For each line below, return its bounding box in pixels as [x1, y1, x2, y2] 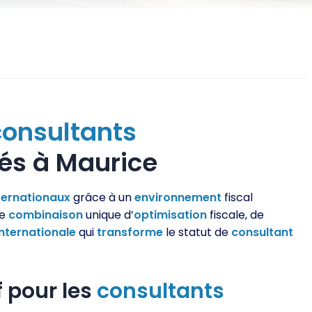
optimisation [134, 207, 207, 223]
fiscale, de [207, 207, 264, 223]
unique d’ [83, 207, 134, 223]
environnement [134, 189, 221, 205]
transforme [97, 224, 163, 240]
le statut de [163, 224, 231, 240]
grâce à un [70, 189, 134, 205]
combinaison [8, 207, 83, 223]
